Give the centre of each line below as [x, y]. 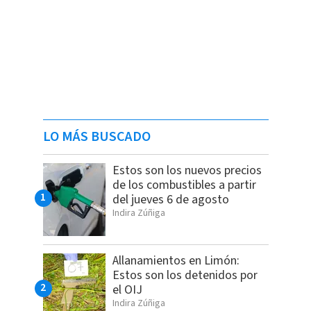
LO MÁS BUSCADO [96, 137]
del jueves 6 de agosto [170, 200]
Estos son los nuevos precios [187, 171]
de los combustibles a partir [184, 185]
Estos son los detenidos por [185, 276]
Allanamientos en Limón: [176, 261]
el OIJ [127, 290]
